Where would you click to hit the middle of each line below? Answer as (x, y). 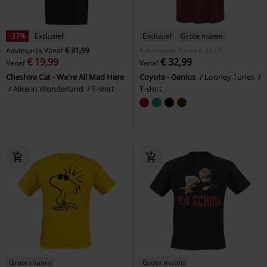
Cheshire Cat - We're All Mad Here (65, 77)
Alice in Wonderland (49, 89)
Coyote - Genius (168, 77)
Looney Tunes (230, 77)
